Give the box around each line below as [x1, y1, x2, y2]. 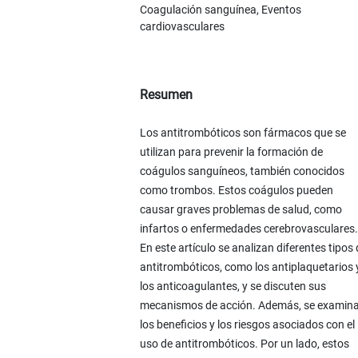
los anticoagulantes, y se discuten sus [139, 279, 326, 292]
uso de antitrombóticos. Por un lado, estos [139, 336, 349, 350]
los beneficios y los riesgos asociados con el [139, 317, 355, 331]
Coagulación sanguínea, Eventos [139, 2, 301, 16]
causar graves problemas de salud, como [139, 202, 342, 216]
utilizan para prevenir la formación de [139, 145, 323, 158]
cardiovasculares [139, 19, 225, 33]
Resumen [139, 86, 193, 102]
